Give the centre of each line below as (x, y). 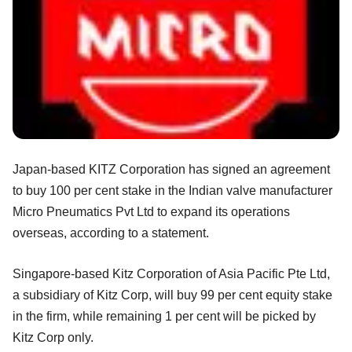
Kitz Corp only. (53, 338)
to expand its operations (224, 212)
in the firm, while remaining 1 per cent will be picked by (164, 317)
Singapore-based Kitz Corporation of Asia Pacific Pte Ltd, (171, 274)
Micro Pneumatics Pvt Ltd (85, 212)
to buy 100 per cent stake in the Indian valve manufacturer (172, 191)
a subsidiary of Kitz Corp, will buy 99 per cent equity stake (172, 295)
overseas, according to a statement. (111, 233)
